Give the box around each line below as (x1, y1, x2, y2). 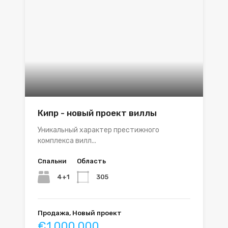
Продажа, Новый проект (38, 209, 122, 217)
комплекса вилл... (38, 136, 96, 145)
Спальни (38, 157, 67, 165)
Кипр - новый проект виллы (38, 108, 157, 118)
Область (77, 157, 106, 165)
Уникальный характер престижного (38, 126, 159, 134)
